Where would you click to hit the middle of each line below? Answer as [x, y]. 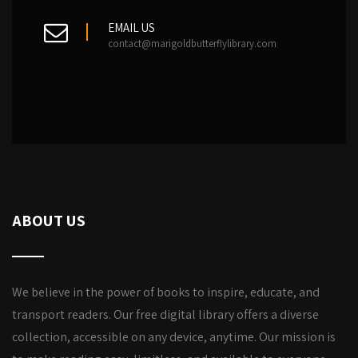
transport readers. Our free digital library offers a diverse [165, 314]
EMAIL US [131, 28]
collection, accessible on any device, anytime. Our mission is [174, 337]
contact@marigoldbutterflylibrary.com [192, 44]
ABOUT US [49, 221]
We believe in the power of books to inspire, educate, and [166, 292]
